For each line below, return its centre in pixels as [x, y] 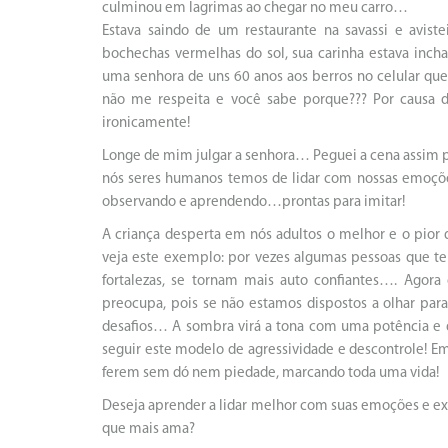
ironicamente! [146, 123]
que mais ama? [148, 429]
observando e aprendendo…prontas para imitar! [253, 202]
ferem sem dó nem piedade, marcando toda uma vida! [270, 373]
